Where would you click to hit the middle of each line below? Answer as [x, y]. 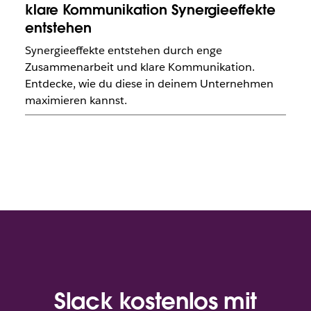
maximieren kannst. [76, 100]
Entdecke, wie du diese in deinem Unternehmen [149, 83]
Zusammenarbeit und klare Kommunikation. [140, 67]
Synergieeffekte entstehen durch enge [123, 50]
